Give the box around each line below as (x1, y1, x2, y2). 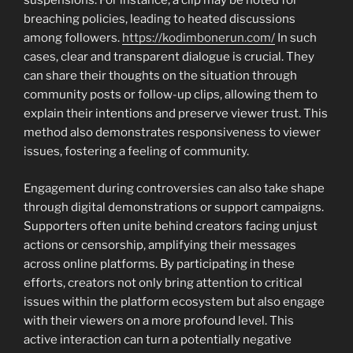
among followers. (24, 31, 122, 46)
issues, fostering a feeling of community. (24, 144, 249, 159)
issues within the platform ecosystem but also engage (24, 294, 325, 309)
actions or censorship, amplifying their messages (24, 237, 296, 252)
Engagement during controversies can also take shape (24, 180, 325, 195)
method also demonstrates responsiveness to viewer (24, 125, 321, 140)
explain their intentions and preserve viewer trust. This (24, 106, 328, 121)
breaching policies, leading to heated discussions (24, 12, 295, 27)
